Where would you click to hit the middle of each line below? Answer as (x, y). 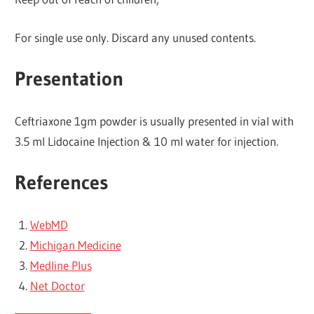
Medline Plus (61, 265)
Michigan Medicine (75, 245)
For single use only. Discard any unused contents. (136, 37)
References (62, 183)
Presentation (69, 79)
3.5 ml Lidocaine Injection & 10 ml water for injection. (147, 141)
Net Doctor (57, 285)
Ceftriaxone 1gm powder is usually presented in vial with (155, 121)
